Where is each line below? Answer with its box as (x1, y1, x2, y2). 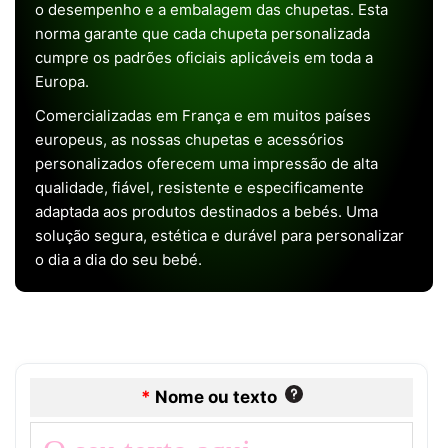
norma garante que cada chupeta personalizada (35, 23, 370, 43)
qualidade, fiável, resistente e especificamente (35, 177, 364, 197)
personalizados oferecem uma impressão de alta (35, 153, 378, 173)
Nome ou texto (154, 386, 277, 407)
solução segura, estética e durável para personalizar (35, 225, 404, 245)
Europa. (35, 71, 89, 91)
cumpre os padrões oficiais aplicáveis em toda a (35, 47, 373, 67)
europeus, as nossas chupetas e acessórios (35, 129, 344, 149)
